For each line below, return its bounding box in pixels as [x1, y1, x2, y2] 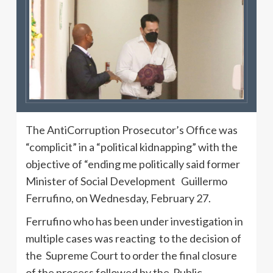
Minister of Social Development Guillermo [26, 174, 227, 188]
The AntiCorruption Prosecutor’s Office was [26, 122, 238, 136]
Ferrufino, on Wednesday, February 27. [26, 191, 211, 205]
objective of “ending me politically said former [26, 157, 240, 171]
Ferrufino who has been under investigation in [26, 214, 243, 228]
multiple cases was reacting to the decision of [26, 231, 241, 245]
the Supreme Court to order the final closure [26, 248, 237, 262]
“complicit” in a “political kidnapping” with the [26, 140, 238, 154]
